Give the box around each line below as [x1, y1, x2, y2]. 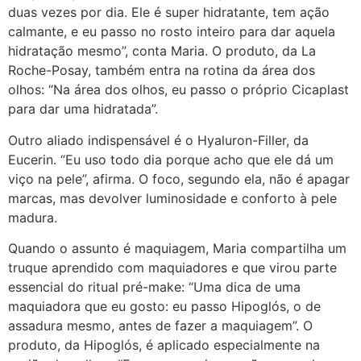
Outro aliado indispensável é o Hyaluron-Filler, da [8, 131, 309, 148]
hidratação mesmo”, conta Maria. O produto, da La [8, 43, 316, 60]
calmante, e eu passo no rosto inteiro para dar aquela [8, 23, 335, 40]
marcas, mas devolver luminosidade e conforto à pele [8, 189, 337, 206]
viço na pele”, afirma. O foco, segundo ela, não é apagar [8, 170, 350, 187]
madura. [8, 209, 57, 226]
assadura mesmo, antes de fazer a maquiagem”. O [8, 317, 313, 334]
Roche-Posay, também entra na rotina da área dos [8, 62, 315, 79]
